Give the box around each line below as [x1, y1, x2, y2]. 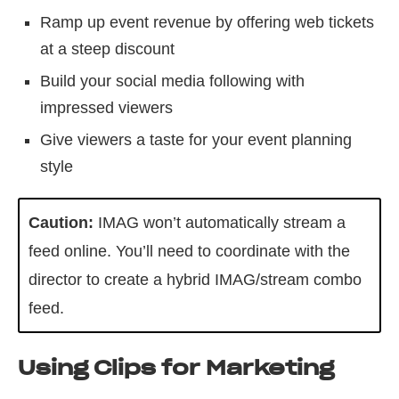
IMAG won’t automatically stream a [94, 214, 346, 232]
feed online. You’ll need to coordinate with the [28, 242, 350, 261]
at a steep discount [40, 40, 175, 59]
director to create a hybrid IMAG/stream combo [28, 271, 362, 289]
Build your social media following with [40, 72, 305, 91]
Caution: [28, 214, 94, 232]
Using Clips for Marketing [18, 355, 334, 381]
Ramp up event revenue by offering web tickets [40, 13, 374, 32]
